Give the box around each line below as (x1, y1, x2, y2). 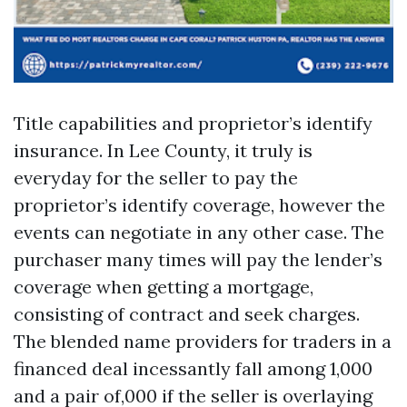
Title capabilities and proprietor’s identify (14, 112, 372, 134)
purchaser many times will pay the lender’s (14, 248, 382, 271)
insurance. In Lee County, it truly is (14, 139, 313, 162)
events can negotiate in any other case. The (14, 221, 384, 243)
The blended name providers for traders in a (14, 330, 392, 352)
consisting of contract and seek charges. (14, 303, 360, 325)
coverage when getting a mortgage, (14, 275, 313, 298)
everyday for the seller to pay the (14, 166, 298, 189)
